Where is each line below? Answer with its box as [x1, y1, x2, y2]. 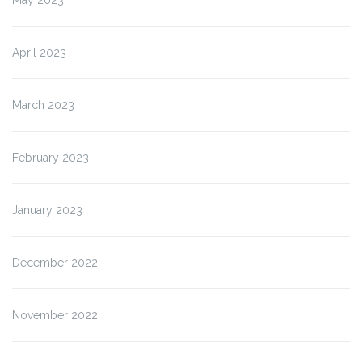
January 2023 [12, 203, 82, 217]
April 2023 [12, 45, 66, 59]
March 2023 [12, 98, 74, 112]
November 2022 [12, 308, 98, 322]
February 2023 [12, 150, 89, 164]
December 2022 [12, 255, 98, 269]
